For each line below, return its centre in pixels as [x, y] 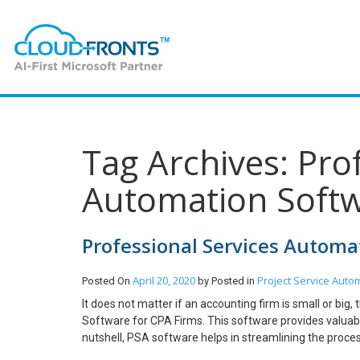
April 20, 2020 [164, 280]
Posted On [107, 281]
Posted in [234, 281]
